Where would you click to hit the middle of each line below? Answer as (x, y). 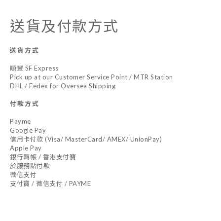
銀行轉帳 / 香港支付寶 (43, 157)
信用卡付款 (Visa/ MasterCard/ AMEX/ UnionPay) (86, 139)
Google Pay (28, 130)
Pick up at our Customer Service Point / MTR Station (92, 77)
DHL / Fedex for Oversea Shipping (63, 86)
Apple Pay (26, 148)
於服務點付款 (30, 166)
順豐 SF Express (34, 68)
